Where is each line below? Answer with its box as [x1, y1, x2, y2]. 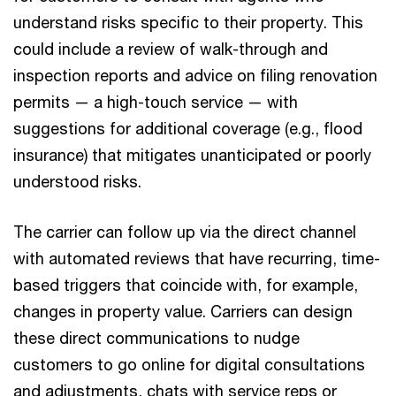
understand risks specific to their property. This [13, 12, 363, 32]
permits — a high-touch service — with [13, 92, 298, 111]
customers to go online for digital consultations [13, 354, 365, 374]
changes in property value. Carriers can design [13, 301, 353, 321]
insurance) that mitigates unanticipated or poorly [13, 145, 371, 164]
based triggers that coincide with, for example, [13, 275, 358, 294]
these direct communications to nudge [13, 328, 300, 347]
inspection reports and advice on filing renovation [13, 65, 377, 85]
